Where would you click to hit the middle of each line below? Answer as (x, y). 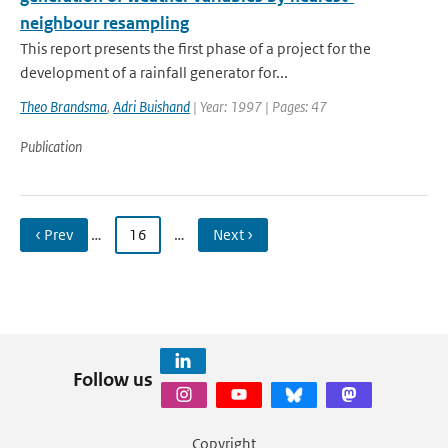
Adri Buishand (151, 106)
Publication (51, 146)
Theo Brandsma (63, 106)
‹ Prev (54, 234)
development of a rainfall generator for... (154, 72)
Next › (233, 234)
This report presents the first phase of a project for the (195, 48)
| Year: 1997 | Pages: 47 (258, 106)
